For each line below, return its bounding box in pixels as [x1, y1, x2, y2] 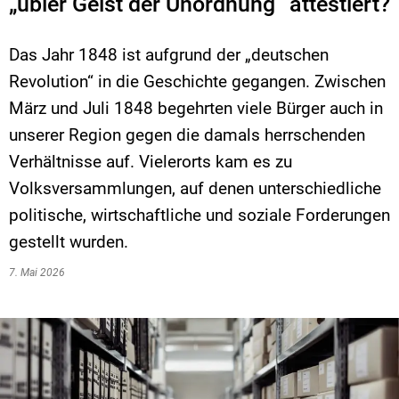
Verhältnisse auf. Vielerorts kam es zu [9, 151, 292, 172]
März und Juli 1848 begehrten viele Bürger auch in [9, 98, 383, 118]
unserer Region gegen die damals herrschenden [9, 125, 365, 145]
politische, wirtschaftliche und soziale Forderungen [9, 205, 390, 225]
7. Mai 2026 [9, 266, 70, 279]
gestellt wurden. [9, 232, 128, 252]
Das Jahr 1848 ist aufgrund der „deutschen [9, 45, 329, 65]
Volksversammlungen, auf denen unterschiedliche [9, 178, 381, 199]
